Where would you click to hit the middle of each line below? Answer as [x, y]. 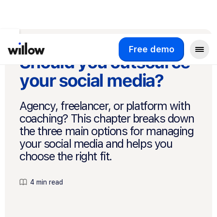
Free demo [151, 49]
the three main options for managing [107, 131]
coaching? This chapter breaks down [107, 118]
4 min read [47, 182]
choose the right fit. [66, 156]
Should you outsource [105, 62]
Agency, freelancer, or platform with [105, 106]
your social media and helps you [96, 144]
